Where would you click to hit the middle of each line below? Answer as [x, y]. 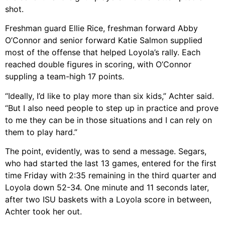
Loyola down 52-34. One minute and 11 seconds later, [107, 188]
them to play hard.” [41, 132]
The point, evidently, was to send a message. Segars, [106, 151]
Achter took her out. [43, 212]
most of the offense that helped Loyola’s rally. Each [103, 52]
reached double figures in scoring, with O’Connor [98, 65]
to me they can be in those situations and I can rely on [108, 120]
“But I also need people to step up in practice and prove [112, 108]
